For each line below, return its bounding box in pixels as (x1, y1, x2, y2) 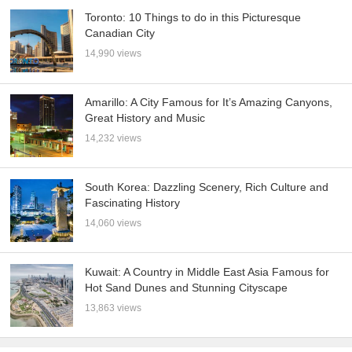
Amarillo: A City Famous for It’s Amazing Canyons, (85, 95, 333, 108)
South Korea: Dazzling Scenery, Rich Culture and (85, 180, 329, 193)
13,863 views (85, 302, 142, 313)
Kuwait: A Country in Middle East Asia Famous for (85, 265, 330, 278)
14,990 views (85, 48, 142, 60)
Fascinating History (85, 196, 181, 209)
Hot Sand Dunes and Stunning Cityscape (85, 280, 288, 294)
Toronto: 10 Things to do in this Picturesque (85, 11, 302, 24)
